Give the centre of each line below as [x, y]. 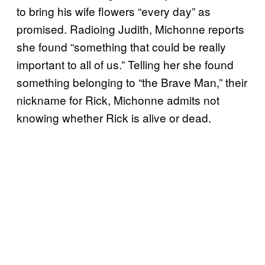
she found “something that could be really [121, 46]
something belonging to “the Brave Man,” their [132, 82]
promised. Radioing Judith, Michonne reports [130, 28]
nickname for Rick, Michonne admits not [118, 99]
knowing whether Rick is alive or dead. [114, 117]
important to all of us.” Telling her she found [125, 64]
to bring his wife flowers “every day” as [114, 11]
